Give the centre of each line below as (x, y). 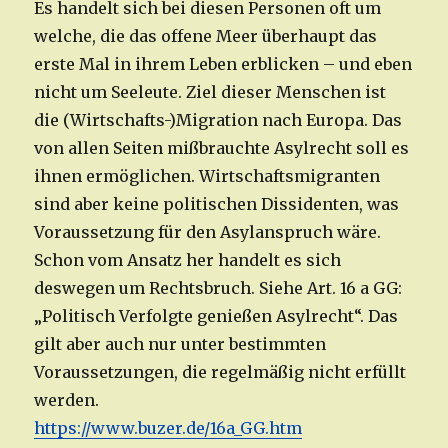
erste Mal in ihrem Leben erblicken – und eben (223, 64)
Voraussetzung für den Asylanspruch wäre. (208, 232)
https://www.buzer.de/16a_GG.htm (168, 428)
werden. (67, 400)
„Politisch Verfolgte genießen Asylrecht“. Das (216, 316)
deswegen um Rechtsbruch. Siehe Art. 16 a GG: (218, 288)
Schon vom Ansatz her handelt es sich (188, 260)
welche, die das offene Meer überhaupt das (206, 36)
